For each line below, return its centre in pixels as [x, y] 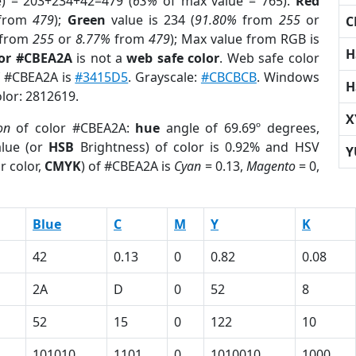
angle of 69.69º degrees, [240, 128]
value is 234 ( [150, 20]
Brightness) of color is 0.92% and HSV [197, 147]
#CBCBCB [228, 77]
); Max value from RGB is [244, 39]
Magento [271, 166]
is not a [99, 58]
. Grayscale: [164, 77]
